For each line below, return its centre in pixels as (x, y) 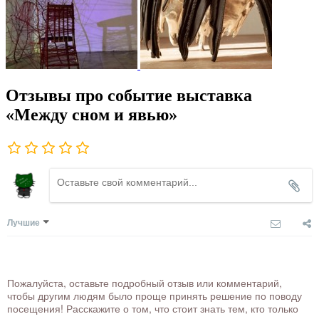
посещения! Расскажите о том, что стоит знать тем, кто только (153, 309)
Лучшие (23, 223)
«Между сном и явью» (91, 114)
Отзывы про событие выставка (129, 95)
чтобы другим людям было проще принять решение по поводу (155, 296)
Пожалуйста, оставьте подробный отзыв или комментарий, (145, 283)
